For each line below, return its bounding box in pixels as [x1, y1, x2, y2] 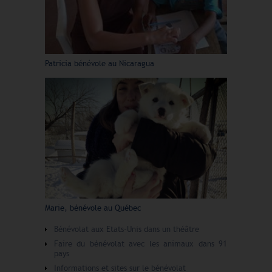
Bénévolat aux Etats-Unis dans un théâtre [54, 225, 199, 235]
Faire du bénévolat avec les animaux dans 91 [54, 239, 227, 250]
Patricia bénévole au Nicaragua [45, 59, 154, 69]
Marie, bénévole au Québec [45, 203, 141, 214]
